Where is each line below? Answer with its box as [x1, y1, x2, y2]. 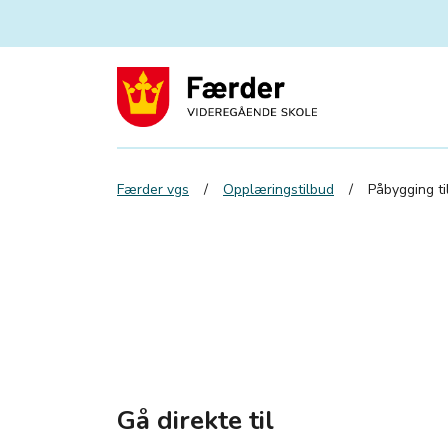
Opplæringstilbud [223, 180, 334, 200]
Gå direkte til [117, 403, 274, 439]
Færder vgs [117, 180, 189, 200]
